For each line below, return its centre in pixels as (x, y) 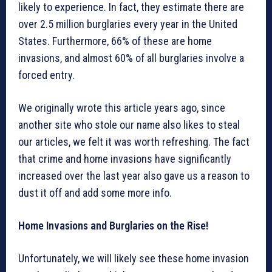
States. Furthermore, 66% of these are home (115, 41)
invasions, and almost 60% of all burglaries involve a (131, 58)
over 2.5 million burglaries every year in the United (128, 24)
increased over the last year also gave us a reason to (134, 175)
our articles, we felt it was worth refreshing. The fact (134, 141)
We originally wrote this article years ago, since (122, 107)
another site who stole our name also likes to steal (129, 124)
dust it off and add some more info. (95, 192)
